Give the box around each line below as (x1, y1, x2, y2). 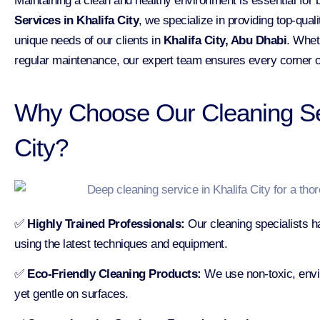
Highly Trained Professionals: (27, 216, 185, 231)
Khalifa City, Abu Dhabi (163, 33, 286, 47)
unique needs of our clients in (14, 33, 164, 47)
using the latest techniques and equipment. (14, 236, 227, 251)
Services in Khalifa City (14, 13, 139, 27)
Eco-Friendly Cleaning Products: (27, 267, 201, 281)
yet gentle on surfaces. (14, 287, 129, 301)
